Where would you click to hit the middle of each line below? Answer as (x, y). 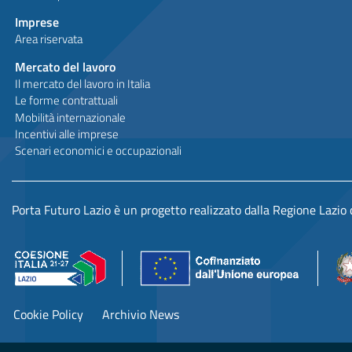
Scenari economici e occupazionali (98, 150)
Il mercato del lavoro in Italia (82, 84)
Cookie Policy (48, 315)
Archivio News (141, 315)
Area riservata (48, 39)
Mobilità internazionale (70, 117)
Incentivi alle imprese (66, 134)
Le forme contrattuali (66, 101)
